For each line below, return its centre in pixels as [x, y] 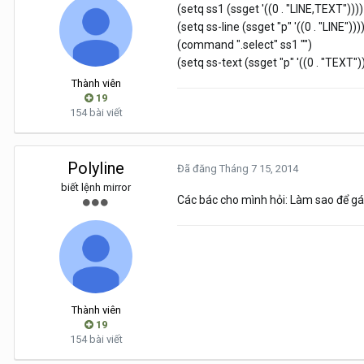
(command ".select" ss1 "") [245, 45]
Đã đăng [198, 169]
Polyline [96, 169]
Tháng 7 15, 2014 [259, 169]
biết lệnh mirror [96, 188]
